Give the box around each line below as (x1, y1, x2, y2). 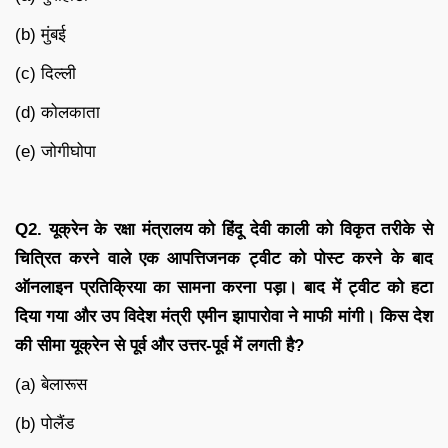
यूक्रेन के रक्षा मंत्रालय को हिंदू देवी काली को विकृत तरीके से (48, 220, 434, 240)
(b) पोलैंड (15, 414, 74, 434)
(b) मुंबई (15, 25, 66, 45)
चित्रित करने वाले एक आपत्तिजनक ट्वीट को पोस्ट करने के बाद (15, 249, 433, 269)
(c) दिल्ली (15, 64, 76, 84)
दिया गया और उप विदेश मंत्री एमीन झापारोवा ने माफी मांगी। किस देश (15, 307, 433, 327)
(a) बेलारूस (15, 375, 87, 395)
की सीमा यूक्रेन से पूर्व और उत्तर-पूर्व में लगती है (15, 336, 294, 356)
